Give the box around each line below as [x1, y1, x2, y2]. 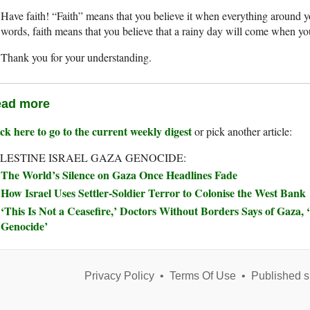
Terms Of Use [169, 270, 236, 282]
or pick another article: [192, 124, 292, 139]
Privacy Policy [84, 270, 154, 282]
